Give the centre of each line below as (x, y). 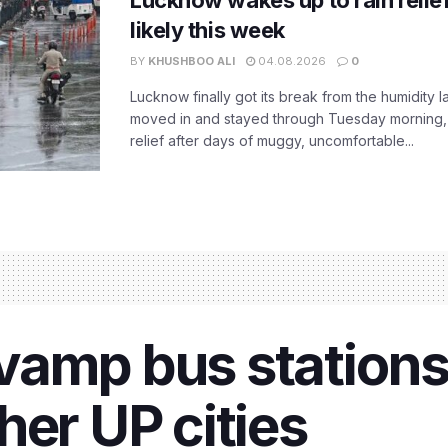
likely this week (207, 30)
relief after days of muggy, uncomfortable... (272, 141)
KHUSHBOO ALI (191, 61)
